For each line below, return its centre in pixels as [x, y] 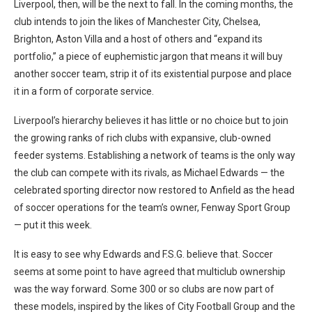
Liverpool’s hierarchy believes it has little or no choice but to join [151, 121]
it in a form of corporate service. [84, 92]
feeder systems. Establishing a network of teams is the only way [155, 156]
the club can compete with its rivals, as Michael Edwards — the [149, 173]
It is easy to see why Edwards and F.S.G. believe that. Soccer [143, 255]
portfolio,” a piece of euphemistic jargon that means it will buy [148, 57]
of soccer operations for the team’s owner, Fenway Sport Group [152, 208]
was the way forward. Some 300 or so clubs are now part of [144, 289]
